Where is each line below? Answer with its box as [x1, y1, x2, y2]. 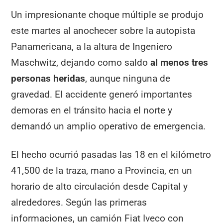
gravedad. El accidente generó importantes [11, 88, 193, 100]
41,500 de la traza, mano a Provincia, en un [11, 164, 193, 176]
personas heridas [11, 72, 86, 84]
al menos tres [150, 56, 209, 68]
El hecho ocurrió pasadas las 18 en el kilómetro [11, 148, 212, 160]
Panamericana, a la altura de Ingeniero [11, 40, 173, 52]
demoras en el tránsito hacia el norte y [11, 104, 173, 116]
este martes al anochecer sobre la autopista [11, 24, 196, 36]
